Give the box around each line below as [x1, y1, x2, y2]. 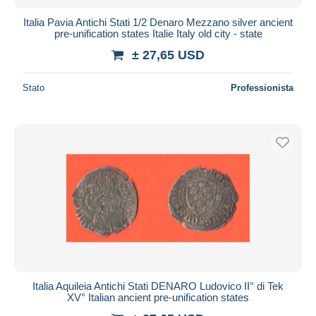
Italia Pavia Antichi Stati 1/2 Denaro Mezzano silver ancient [23, 16, 293, 28]
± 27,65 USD [132, 47, 205, 62]
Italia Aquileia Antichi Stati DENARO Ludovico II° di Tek [32, 279, 284, 292]
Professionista [231, 82, 293, 93]
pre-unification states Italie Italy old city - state [54, 27, 262, 39]
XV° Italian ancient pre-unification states [67, 291, 249, 303]
